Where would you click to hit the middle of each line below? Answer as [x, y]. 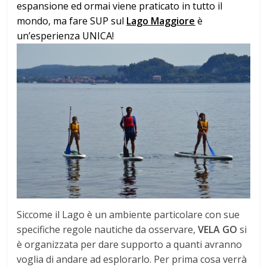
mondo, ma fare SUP [63, 21]
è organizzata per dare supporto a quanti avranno [130, 245]
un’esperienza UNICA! [66, 35]
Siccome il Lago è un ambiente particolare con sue [128, 215]
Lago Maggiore [161, 21]
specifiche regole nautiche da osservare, [108, 230]
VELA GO [218, 230]
